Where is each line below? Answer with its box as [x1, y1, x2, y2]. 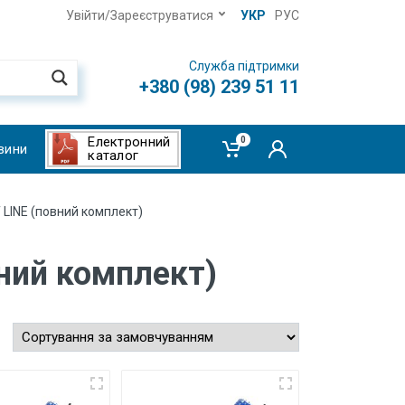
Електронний [88, 134, 171, 150]
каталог [88, 147, 139, 164]
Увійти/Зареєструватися [66, 8, 213, 23]
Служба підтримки [189, 59, 299, 73]
